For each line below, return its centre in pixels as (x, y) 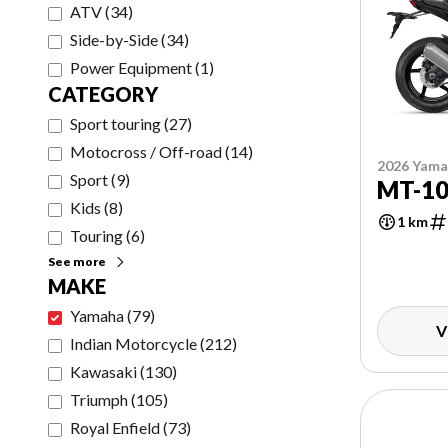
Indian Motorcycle (133, 343)
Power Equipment (131, 67)
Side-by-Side (114, 39)
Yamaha (97, 315)
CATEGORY (103, 94)
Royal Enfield (115, 427)
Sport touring (115, 123)
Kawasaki (103, 371)
